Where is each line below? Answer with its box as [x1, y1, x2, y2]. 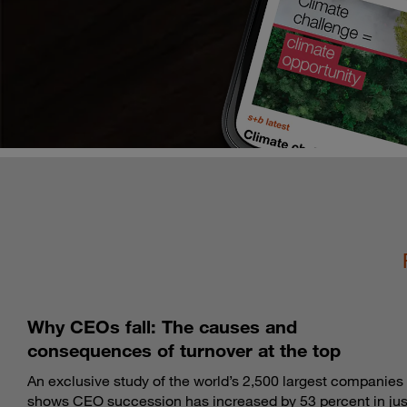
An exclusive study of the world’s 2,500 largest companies [27, 372, 403, 391]
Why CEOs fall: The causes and [27, 315, 297, 338]
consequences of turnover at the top [27, 339, 341, 362]
